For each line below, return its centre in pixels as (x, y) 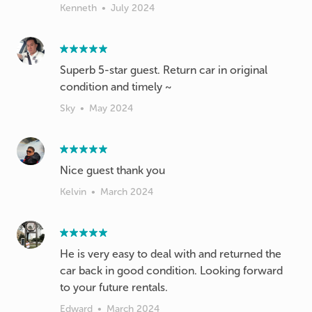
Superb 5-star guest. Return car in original (164, 70)
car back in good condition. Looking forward (171, 271)
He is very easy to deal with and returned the (171, 254)
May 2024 (111, 108)
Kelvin (73, 192)
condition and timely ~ (116, 87)
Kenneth (78, 8)
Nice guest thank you (112, 170)
